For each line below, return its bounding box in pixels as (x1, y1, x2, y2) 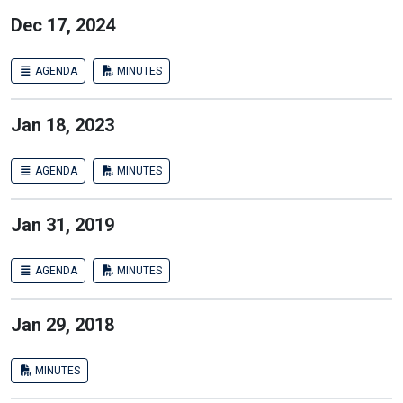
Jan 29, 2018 (11, 314, 114, 336)
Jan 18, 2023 (11, 114, 114, 136)
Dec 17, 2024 (11, 14, 115, 36)
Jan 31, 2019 (11, 214, 114, 236)
